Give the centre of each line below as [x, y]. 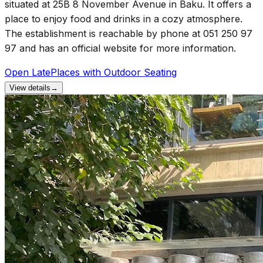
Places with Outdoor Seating [114, 72]
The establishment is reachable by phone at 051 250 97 [129, 33]
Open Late [28, 72]
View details [30, 87]
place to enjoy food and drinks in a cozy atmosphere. [124, 18]
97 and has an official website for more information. [120, 48]
